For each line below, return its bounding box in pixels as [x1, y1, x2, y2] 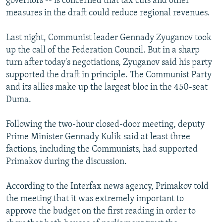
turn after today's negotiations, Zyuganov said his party [6, 57, 212, 67]
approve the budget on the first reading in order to [6, 206, 196, 216]
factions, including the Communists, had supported [6, 144, 198, 154]
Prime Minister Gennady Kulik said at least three [6, 132, 190, 142]
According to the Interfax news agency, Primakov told [6, 181, 209, 191]
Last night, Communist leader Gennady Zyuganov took [6, 33, 212, 43]
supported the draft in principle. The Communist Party [6, 70, 212, 80]
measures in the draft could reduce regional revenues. [6, 8, 210, 18]
